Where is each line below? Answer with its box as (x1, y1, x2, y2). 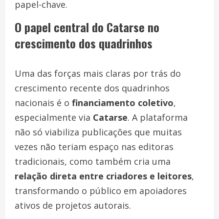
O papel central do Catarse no (15, 18, 159, 36)
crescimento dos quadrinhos (15, 34, 153, 52)
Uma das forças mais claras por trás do (15, 67, 181, 79)
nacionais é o (15, 96, 72, 109)
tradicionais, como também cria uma (15, 155, 171, 167)
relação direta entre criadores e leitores (15, 170, 192, 182)
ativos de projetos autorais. (15, 199, 131, 211)
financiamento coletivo (72, 96, 174, 109)
